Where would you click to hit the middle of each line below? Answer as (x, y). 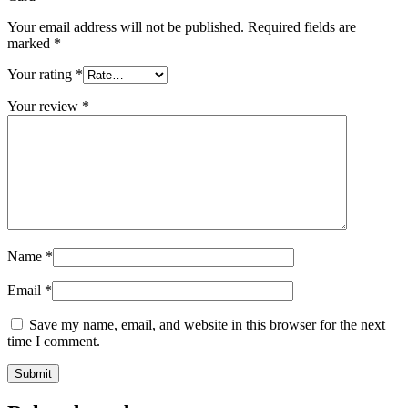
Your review (45, 106)
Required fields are (302, 26)
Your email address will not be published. (126, 26)
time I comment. (54, 341)
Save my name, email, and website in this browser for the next (207, 324)
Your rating (41, 74)
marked (31, 43)
